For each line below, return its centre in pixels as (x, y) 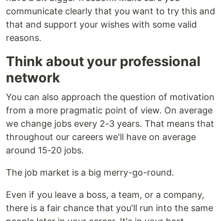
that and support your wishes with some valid (101, 24)
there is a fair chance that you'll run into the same (110, 208)
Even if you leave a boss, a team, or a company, (105, 195)
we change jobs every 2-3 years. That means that (110, 124)
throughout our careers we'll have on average (101, 137)
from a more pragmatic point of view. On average (109, 110)
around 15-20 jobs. (45, 150)
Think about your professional (103, 61)
